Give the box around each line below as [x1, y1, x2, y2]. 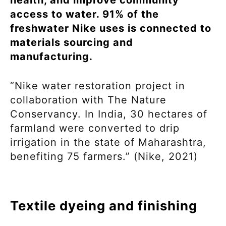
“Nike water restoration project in [10, 80, 185, 92]
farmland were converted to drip [10, 122, 180, 135]
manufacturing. [10, 50, 93, 63]
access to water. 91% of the [10, 8, 159, 21]
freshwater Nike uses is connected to [10, 22, 211, 35]
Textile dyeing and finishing [10, 197, 197, 213]
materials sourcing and [10, 36, 133, 49]
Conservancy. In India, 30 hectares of [10, 108, 207, 121]
